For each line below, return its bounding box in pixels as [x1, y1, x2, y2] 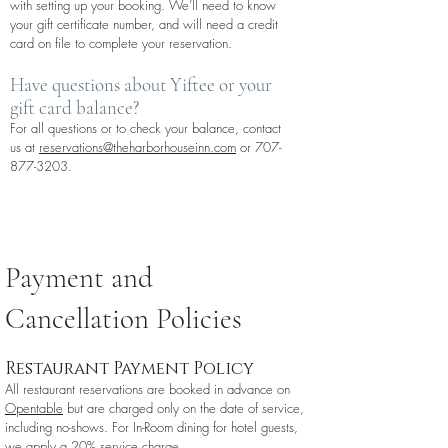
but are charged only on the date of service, [63, 399, 304, 417]
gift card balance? [10, 96, 139, 119]
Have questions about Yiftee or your [10, 73, 272, 96]
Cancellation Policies [5, 301, 242, 336]
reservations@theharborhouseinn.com [39, 138, 236, 156]
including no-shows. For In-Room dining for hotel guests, [5, 418, 298, 436]
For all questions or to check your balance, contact [10, 119, 281, 137]
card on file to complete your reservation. [10, 34, 232, 52]
